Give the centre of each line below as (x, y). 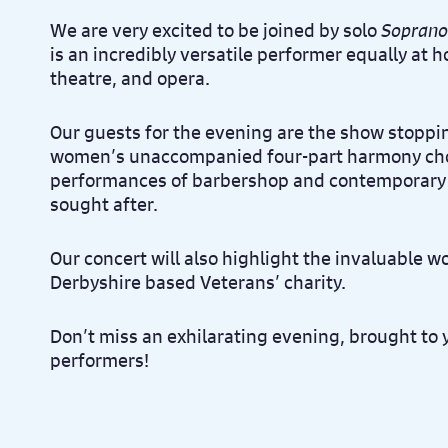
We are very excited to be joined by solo (215, 30)
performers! (99, 360)
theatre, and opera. (130, 78)
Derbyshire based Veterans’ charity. (198, 282)
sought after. (104, 204)
